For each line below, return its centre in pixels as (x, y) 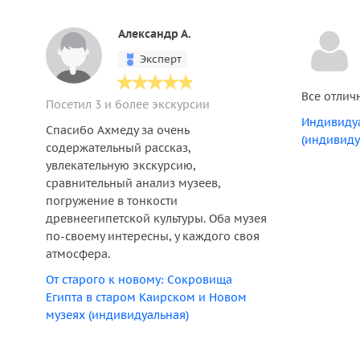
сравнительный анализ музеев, (133, 183)
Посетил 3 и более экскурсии (128, 104)
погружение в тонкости (112, 201)
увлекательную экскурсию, (121, 166)
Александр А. (155, 34)
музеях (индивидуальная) (117, 315)
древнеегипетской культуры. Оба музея (156, 219)
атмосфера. (78, 254)
